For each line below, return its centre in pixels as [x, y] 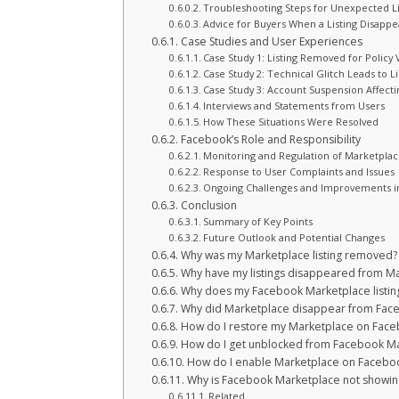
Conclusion [208, 205]
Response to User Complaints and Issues [298, 171]
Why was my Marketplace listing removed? [289, 255]
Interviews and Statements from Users [293, 106]
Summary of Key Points [257, 221]
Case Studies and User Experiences [271, 41]
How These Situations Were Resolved [290, 122]
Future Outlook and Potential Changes [293, 237]
